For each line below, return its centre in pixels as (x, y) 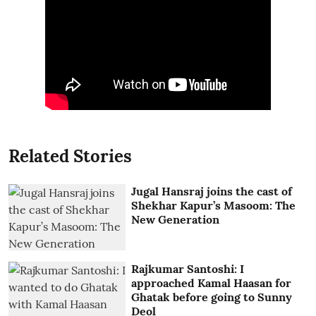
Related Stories (70, 157)
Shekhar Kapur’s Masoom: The (214, 206)
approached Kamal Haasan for (212, 282)
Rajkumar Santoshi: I (188, 268)
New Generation (176, 220)
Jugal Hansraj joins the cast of (212, 192)
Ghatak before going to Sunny (212, 297)
